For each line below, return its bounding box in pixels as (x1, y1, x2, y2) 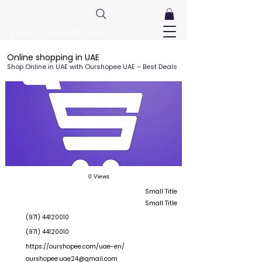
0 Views (88, 173, 109, 180)
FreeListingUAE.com (11, 27, 104, 38)
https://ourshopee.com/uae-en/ (26, 242, 125, 251)
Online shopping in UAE (7, 51, 99, 64)
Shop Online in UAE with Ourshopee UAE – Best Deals (7, 62, 177, 72)
